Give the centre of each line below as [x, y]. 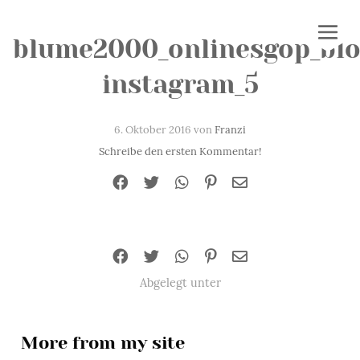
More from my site [103, 343]
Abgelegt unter [180, 283]
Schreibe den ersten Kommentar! [180, 151]
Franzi [230, 130]
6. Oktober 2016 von [164, 130]
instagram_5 [180, 85]
